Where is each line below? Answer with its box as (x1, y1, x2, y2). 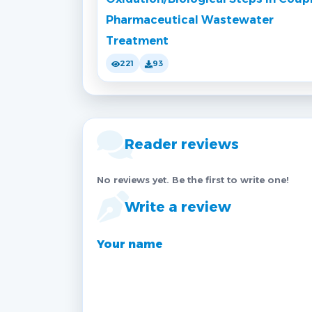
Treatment (106, 34, 169, 48)
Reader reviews (125, 136, 239, 153)
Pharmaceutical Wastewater (106, 13, 274, 27)
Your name (97, 237, 163, 251)
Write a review (125, 198, 231, 216)
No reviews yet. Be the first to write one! (97, 174, 289, 186)
